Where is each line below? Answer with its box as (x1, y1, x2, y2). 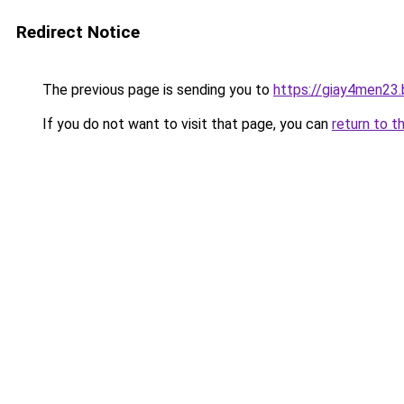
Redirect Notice (16, 22, 140, 42)
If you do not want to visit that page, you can (39, 115, 332, 133)
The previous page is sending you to (39, 81, 273, 98)
